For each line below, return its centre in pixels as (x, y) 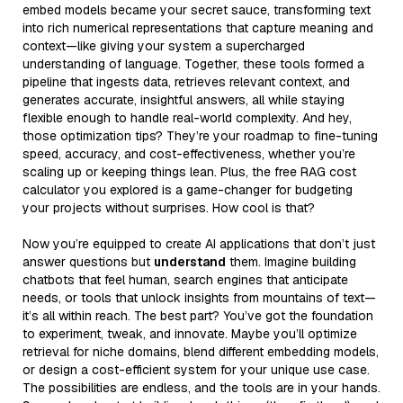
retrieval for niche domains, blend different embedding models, (201, 351)
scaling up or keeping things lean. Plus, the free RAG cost (189, 171)
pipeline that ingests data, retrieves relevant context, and (186, 81)
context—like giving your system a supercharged (164, 45)
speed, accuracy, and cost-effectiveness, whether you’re (189, 153)
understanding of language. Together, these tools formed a (193, 63)
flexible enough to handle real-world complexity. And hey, (187, 117)
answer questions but (88, 261)
